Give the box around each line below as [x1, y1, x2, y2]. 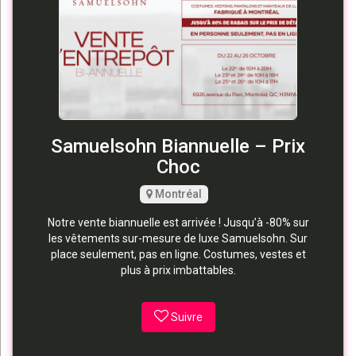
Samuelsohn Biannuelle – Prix [51, 134, 305, 157]
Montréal [153, 187, 202, 200]
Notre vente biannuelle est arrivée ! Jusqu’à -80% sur [47, 215, 309, 229]
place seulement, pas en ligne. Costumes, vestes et [50, 247, 306, 261]
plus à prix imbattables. [120, 263, 236, 277]
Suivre [170, 310, 203, 323]
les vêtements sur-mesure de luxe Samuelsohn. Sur [48, 231, 308, 245]
